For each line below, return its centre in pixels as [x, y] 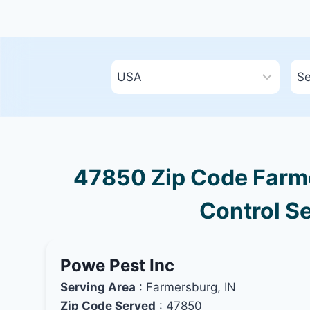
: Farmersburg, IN [186, 287]
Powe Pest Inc [118, 265]
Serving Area [98, 287]
